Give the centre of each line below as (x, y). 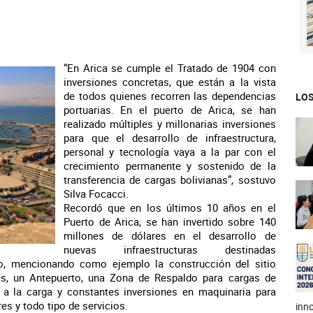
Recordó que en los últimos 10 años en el (170, 208)
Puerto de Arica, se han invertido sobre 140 (170, 221)
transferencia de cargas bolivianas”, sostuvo (170, 180)
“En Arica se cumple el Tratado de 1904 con (170, 68)
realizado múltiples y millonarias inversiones (170, 124)
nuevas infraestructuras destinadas (170, 249)
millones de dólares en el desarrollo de (170, 235)
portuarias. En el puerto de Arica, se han (170, 110)
